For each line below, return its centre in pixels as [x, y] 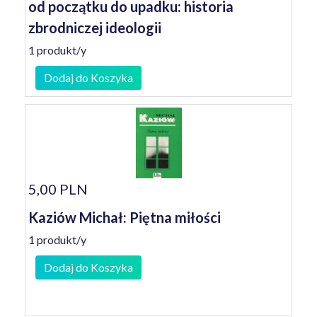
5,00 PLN [58, 189]
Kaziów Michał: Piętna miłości [125, 217]
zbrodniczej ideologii [95, 28]
